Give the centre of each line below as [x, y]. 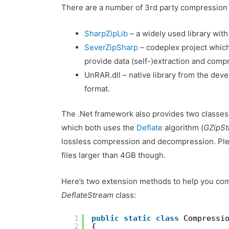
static [138, 219]
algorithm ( [183, 128]
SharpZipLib [106, 33]
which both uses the [99, 128]
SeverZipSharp [111, 47]
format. [97, 88]
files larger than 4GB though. [114, 155]
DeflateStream [88, 195]
